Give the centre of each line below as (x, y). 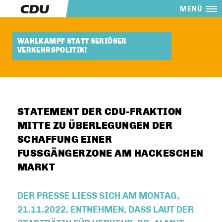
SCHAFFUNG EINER (65, 139)
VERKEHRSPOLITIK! (52, 50)
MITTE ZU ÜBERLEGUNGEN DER (95, 125)
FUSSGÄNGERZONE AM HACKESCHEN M (111, 153)
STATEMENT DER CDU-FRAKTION (100, 111)
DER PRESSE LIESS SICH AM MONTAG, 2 (98, 196)
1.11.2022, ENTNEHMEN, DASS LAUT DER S (106, 210)
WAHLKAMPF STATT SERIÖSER (72, 41)
